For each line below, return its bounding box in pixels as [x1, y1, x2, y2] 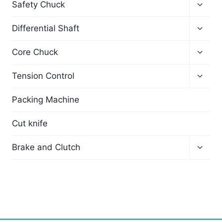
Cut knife [12, 118, 48, 128]
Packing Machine [12, 95, 79, 105]
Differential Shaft [12, 23, 79, 33]
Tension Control [12, 71, 74, 81]
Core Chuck [12, 47, 58, 57]
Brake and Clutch [12, 142, 80, 152]
